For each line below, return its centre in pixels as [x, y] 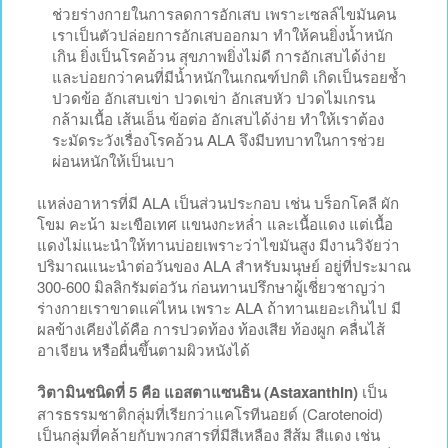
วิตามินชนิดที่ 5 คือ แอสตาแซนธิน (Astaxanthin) [197, 391]
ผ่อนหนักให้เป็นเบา [113, 160]
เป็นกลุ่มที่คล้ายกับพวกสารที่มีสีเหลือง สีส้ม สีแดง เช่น [208, 434]
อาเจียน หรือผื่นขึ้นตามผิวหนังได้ [143, 349]
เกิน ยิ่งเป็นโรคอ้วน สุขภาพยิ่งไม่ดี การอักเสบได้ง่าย [219, 55]
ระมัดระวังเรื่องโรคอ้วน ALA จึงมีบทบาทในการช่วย [218, 139]
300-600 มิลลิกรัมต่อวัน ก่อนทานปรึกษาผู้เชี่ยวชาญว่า [211, 286]
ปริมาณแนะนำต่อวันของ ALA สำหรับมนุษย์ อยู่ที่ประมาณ [224, 265]
